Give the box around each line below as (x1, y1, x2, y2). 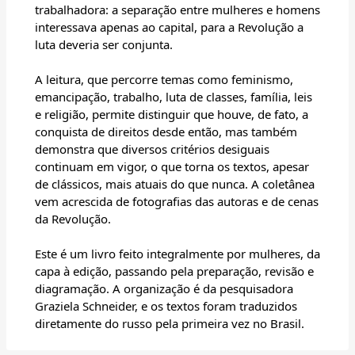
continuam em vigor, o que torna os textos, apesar (35, 158, 309, 175)
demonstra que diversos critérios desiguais (35, 141, 269, 158)
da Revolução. (35, 211, 111, 227)
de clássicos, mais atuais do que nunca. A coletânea (35, 176, 315, 193)
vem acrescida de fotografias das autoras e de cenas (35, 193, 319, 210)
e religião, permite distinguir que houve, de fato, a (35, 106, 308, 123)
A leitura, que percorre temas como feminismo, (35, 71, 293, 88)
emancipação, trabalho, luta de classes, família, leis (35, 89, 312, 105)
